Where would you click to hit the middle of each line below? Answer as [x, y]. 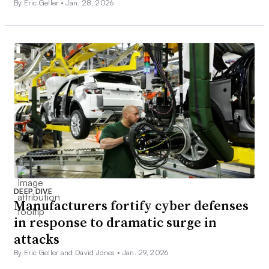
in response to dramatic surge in [115, 222]
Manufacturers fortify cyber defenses [131, 206]
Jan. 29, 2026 [145, 253]
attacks [37, 239]
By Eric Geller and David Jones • [68, 253]
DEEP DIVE [33, 192]
